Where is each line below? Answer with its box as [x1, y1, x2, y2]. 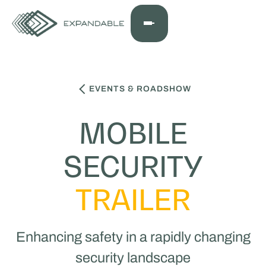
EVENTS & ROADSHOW [88, 84, 191, 93]
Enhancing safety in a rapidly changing [15, 229, 251, 245]
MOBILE [78, 116, 188, 150]
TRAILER [75, 182, 191, 217]
